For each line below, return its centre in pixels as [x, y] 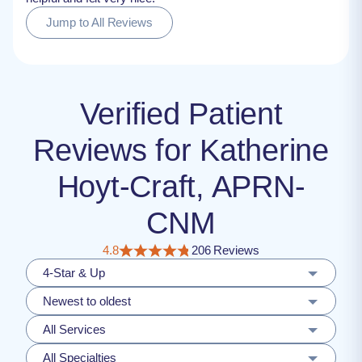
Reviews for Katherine [181, 150]
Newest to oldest [87, 301]
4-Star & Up [74, 273]
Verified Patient [181, 114]
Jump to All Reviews [100, 22]
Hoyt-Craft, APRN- [181, 187]
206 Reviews [225, 250]
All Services [74, 329]
